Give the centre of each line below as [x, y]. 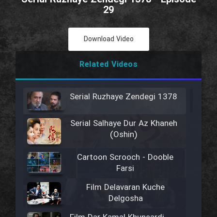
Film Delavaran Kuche [126, 188]
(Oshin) [124, 135]
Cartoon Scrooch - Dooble [125, 158]
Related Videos [108, 65]
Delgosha [125, 199]
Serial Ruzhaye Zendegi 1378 [124, 97]
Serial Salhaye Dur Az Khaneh [124, 124]
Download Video [108, 39]
